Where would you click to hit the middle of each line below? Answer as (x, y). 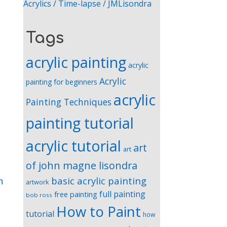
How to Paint (99, 211)
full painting (122, 194)
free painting (76, 194)
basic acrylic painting (99, 180)
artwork (37, 182)
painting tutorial (80, 123)
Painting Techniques (69, 102)
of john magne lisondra (82, 165)
